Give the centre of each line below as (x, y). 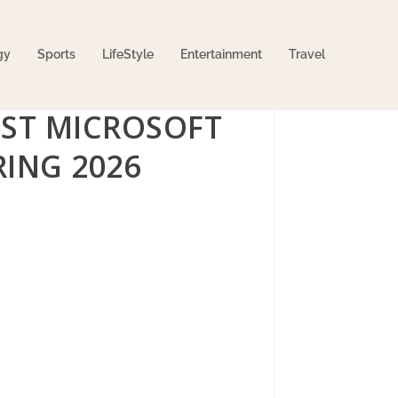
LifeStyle (127, 54)
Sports (56, 54)
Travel (306, 54)
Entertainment (221, 54)
